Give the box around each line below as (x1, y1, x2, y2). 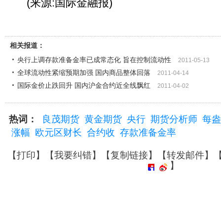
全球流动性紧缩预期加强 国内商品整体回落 (17, 69, 150, 76)
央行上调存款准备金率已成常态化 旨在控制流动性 (17, 56, 171, 64)
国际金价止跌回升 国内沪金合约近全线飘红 (17, 81, 150, 89)
